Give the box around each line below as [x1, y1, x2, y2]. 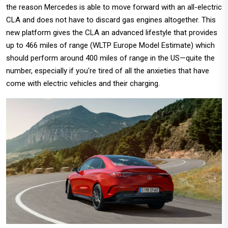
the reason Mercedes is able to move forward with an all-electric [6, 3, 222, 12]
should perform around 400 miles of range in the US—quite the [6, 53, 215, 63]
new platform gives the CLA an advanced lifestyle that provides [6, 28, 217, 38]
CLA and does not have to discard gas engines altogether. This [6, 15, 216, 25]
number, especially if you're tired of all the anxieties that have [6, 66, 209, 76]
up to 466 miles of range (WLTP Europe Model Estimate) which [6, 41, 215, 50]
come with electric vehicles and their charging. [6, 79, 160, 89]
